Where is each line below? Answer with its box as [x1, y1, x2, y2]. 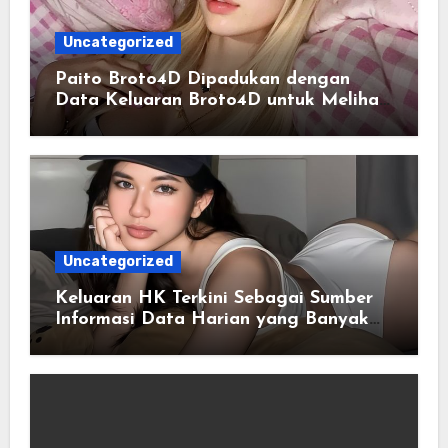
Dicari [54, 331, 106, 351]
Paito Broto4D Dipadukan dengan [54, 69, 350, 89]
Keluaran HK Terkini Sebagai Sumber [54, 289, 373, 309]
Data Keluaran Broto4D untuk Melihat [54, 90, 387, 110]
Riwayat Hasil [54, 111, 174, 131]
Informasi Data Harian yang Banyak [54, 310, 369, 330]
